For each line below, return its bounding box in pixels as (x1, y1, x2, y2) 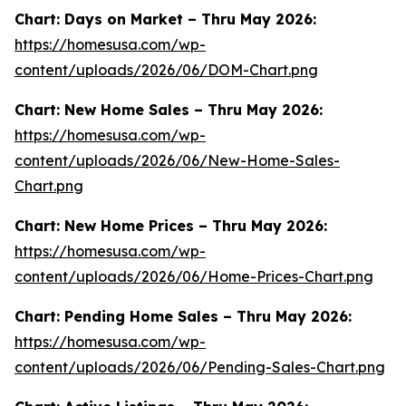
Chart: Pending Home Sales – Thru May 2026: (14, 307, 352, 325)
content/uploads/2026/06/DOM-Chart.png (14, 61, 318, 79)
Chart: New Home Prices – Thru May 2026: (14, 217, 327, 235)
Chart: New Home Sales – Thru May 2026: (14, 101, 323, 119)
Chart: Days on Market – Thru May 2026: (14, 10, 316, 28)
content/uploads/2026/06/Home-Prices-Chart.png (14, 267, 373, 285)
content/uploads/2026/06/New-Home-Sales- (14, 151, 340, 169)
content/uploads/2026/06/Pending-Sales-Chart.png (14, 358, 385, 376)
